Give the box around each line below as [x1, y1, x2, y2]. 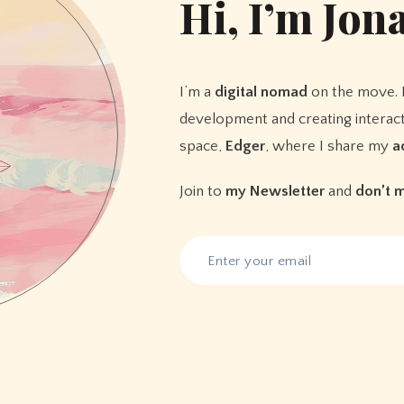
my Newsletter [225, 183, 326, 200]
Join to [179, 183, 226, 200]
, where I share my [265, 138, 393, 155]
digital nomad [215, 84, 308, 101]
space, [179, 138, 226, 155]
